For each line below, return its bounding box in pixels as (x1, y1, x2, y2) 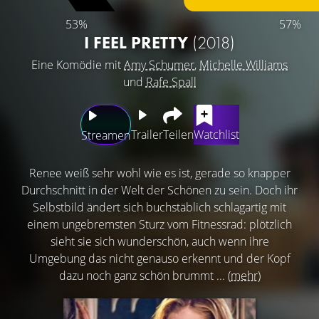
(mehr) (227, 267, 261, 283)
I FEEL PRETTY (84, 31, 192, 53)
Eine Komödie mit (31, 56, 124, 73)
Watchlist (193, 126, 239, 142)
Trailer (130, 126, 163, 142)
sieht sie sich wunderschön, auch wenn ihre (50, 233, 269, 249)
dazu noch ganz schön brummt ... (58, 267, 228, 283)
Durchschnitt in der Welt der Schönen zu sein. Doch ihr (21, 182, 298, 198)
